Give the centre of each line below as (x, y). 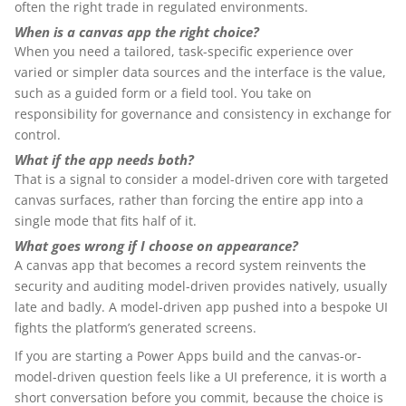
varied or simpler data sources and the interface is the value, (200, 72)
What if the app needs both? (104, 160)
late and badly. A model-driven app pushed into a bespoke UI (201, 307)
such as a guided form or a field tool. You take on (163, 93)
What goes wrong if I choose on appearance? (156, 246)
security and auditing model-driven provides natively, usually (201, 286)
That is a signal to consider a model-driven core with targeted (202, 179)
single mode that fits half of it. (106, 221)
